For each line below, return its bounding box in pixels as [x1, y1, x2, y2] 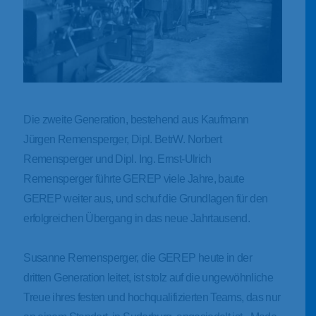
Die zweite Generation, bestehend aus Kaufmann [23, 113, 249, 126]
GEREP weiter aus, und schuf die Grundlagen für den [23, 192, 268, 205]
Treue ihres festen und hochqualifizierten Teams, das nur [23, 291, 281, 303]
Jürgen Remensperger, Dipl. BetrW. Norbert [23, 133, 222, 145]
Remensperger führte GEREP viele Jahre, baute [23, 172, 245, 185]
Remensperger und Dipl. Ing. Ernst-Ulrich [23, 152, 212, 165]
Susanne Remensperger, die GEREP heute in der [23, 251, 253, 264]
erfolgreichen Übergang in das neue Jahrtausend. [23, 212, 250, 224]
